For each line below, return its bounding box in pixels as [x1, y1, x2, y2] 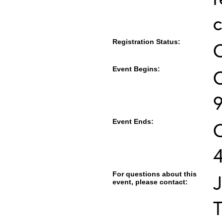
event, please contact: [112, 178, 188, 186]
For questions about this [112, 170, 197, 178]
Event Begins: [112, 65, 160, 73]
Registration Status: [112, 38, 180, 46]
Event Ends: [112, 117, 154, 125]
